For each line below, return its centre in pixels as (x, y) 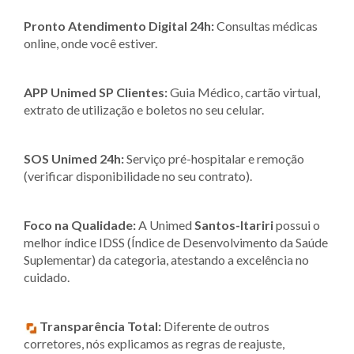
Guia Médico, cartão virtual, (244, 92)
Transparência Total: (100, 326)
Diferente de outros (215, 326)
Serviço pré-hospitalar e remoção (214, 158)
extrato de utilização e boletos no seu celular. (144, 109)
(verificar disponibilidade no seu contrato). (138, 175)
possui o (297, 224)
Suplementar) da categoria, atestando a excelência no (166, 259)
